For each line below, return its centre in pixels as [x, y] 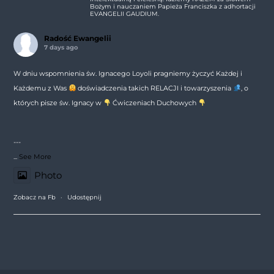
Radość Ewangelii [77, 38]
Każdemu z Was [41, 88]
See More [35, 156]
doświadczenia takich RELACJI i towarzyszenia [155, 88]
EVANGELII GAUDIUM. [124, 13]
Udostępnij [84, 197]
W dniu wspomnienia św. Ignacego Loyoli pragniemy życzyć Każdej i [128, 73]
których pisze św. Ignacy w [58, 102]
